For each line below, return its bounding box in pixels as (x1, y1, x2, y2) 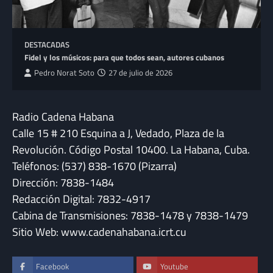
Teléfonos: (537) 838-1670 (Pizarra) (12, 158, 177, 175)
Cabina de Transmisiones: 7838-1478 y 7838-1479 (12, 207, 248, 224)
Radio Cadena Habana (12, 108, 114, 126)
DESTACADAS (24, 39, 69, 51)
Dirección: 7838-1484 (12, 174, 114, 191)
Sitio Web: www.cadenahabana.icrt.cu (12, 224, 186, 241)
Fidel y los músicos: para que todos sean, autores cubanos (24, 51, 224, 64)
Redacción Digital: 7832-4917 (12, 191, 151, 208)
